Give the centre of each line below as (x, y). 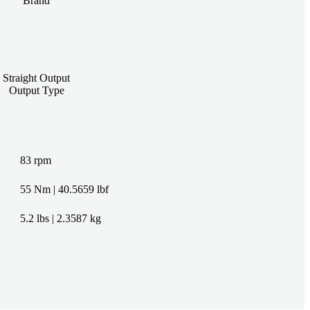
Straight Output (37, 77)
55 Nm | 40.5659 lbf (64, 189)
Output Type (36, 90)
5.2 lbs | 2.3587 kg (60, 218)
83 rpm (35, 160)
